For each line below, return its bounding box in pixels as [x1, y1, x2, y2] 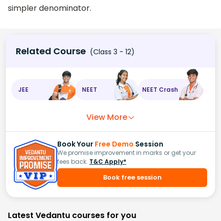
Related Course [16, 45, 86, 57]
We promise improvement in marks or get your [57, 148, 196, 157]
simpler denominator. [8, 2, 91, 14]
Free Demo [95, 139, 134, 149]
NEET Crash [142, 85, 179, 94]
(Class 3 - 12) [88, 47, 135, 57]
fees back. [57, 157, 88, 166]
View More [86, 111, 127, 123]
